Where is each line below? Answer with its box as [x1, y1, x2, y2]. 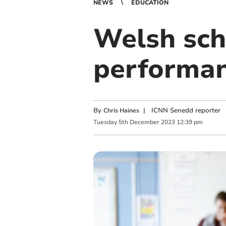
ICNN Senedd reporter [151, 106, 220, 115]
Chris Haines [103, 106, 139, 115]
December [129, 118, 159, 127]
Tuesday [93, 118, 117, 127]
